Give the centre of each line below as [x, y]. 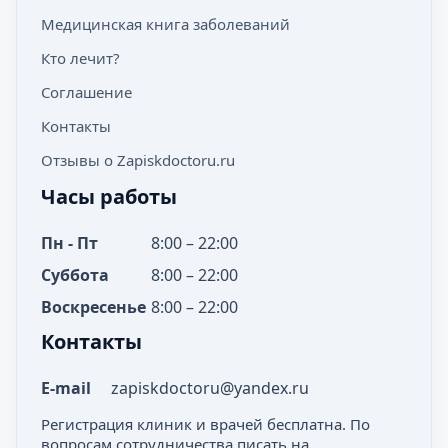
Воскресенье [93, 307]
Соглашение [86, 92]
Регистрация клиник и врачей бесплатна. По [205, 424]
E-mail [66, 388]
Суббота [75, 275]
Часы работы [109, 196]
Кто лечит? [80, 58]
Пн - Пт [69, 243]
